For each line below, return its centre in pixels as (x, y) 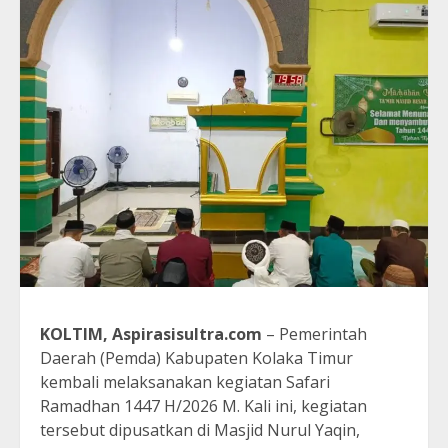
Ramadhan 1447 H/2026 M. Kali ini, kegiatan (203, 406)
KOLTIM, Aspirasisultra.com (153, 334)
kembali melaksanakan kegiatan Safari (185, 382)
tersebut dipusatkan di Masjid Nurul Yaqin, (200, 430)
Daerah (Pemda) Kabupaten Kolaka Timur (196, 358)
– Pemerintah (316, 334)
